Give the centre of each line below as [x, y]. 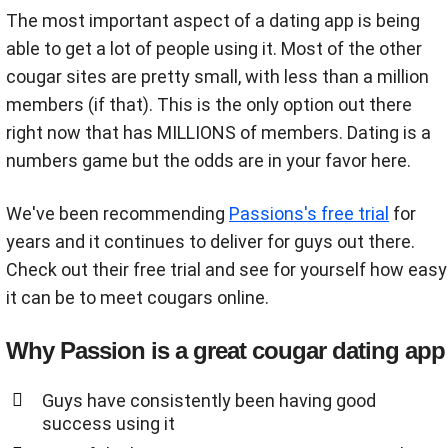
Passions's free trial [309, 214]
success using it [108, 424]
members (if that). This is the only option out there [209, 105]
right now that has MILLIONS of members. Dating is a [218, 133]
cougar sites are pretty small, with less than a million [217, 77]
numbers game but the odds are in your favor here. [208, 161]
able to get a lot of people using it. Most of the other [214, 49]
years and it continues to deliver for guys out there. [210, 242]
